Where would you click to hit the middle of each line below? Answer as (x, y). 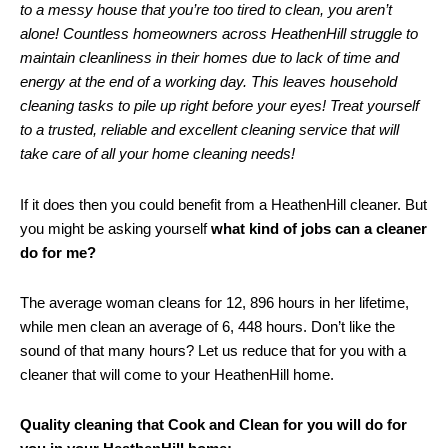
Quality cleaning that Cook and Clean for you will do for (213, 425)
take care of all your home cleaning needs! (157, 154)
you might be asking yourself (115, 228)
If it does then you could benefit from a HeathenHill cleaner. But (223, 204)
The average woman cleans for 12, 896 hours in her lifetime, (214, 302)
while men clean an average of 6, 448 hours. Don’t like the (207, 326)
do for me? (58, 252)
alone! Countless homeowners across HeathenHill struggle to (219, 34)
